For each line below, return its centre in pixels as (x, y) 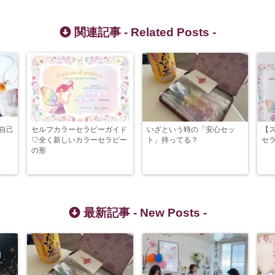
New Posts (170, 213)
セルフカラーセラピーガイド (79, 130)
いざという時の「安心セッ (191, 130)
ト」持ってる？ (172, 140)
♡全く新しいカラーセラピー (79, 140)
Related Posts (170, 33)
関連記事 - (101, 33)
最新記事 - (110, 213)
